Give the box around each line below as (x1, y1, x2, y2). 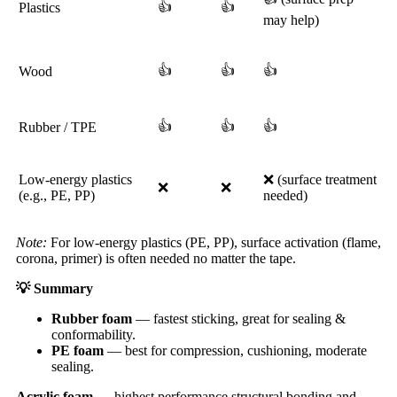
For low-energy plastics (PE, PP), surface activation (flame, (47, 234, 381, 250)
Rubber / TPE (19, 119, 97, 135)
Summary (30, 280, 93, 296)
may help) (263, 12, 319, 27)
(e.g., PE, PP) (19, 187, 95, 203)
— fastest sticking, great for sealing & (132, 310, 346, 326)
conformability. (51, 326, 136, 342)
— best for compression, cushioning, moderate (104, 342, 367, 358)
